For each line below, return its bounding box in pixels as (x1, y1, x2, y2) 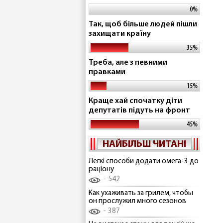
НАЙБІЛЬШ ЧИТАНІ (103, 139, 186, 149)
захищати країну (89, 30, 151, 38)
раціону (89, 166, 114, 173)
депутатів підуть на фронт (89, 107, 190, 114)
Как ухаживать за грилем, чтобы (89, 189, 193, 197)
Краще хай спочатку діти (89, 97, 182, 105)
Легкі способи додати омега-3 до (89, 158, 199, 165)
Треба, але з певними (89, 59, 167, 67)
